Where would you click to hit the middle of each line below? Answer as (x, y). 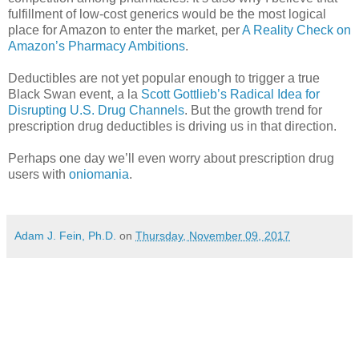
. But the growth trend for (253, 111)
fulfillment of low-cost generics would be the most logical (167, 14)
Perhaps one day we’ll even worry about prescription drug (171, 159)
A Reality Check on (296, 30)
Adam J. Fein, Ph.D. (65, 236)
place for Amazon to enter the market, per (125, 30)
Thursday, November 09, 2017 (213, 236)
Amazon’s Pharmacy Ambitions (97, 46)
